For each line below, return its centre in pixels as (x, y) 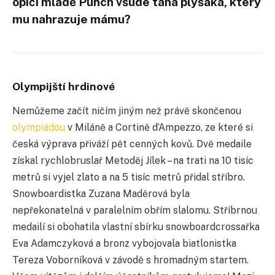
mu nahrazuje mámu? (72, 19)
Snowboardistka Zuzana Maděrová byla (101, 194)
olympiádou (39, 128)
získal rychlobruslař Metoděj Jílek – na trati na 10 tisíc (133, 161)
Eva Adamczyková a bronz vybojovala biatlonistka (124, 244)
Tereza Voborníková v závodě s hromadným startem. (130, 260)
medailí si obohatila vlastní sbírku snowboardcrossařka (136, 227)
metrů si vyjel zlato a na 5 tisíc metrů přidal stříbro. (129, 177)
